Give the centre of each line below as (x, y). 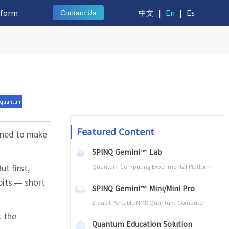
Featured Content (116, 132)
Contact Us (78, 13)
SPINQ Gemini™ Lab (127, 152)
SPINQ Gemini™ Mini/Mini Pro (143, 188)
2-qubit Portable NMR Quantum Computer (148, 202)
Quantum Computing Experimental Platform (152, 166)
